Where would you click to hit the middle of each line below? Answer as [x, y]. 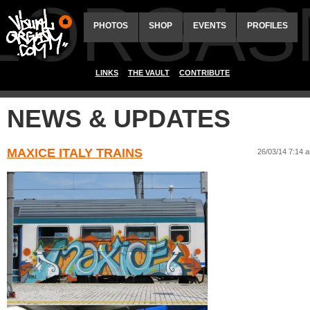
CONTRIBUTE [204, 73]
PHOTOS [111, 26]
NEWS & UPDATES [119, 119]
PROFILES [267, 26]
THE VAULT [148, 73]
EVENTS [209, 26]
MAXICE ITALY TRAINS [75, 153]
